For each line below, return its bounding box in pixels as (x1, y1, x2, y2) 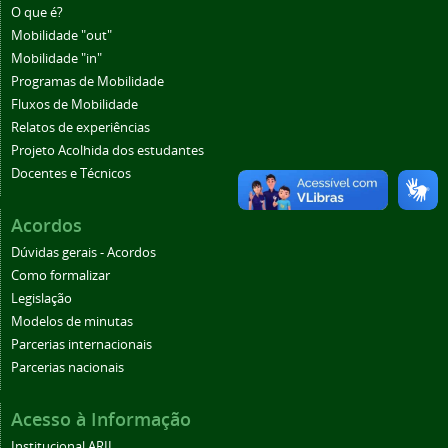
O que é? (11, 3, 63, 21)
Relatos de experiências (11, 118, 150, 136)
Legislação (11, 289, 72, 307)
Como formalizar (11, 266, 110, 284)
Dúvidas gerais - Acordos (11, 243, 156, 261)
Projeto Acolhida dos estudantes (11, 141, 204, 159)
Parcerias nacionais (11, 358, 124, 376)
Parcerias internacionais (11, 335, 152, 353)
